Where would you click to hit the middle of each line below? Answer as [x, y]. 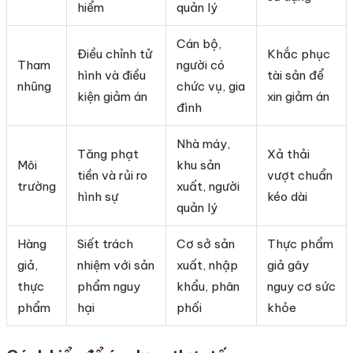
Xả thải [288, 154]
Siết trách [105, 243]
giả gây [288, 265]
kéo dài [287, 196]
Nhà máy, [203, 143]
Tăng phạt [108, 154]
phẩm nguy [108, 286]
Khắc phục [298, 54]
